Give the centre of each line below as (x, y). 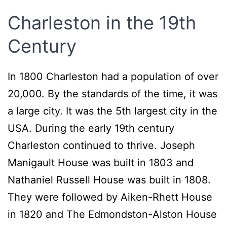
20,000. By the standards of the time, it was (112, 94)
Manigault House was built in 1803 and (101, 163)
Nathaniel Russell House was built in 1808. (109, 180)
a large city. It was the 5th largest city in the (112, 111)
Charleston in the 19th (102, 23)
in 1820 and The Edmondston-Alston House (112, 215)
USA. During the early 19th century (91, 128)
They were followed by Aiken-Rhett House (110, 197)
